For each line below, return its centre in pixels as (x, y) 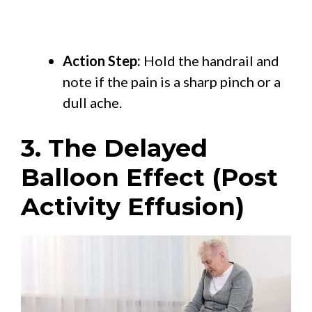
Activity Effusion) (133, 206)
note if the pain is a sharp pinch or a (172, 81)
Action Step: (102, 60)
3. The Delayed (114, 148)
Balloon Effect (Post (149, 177)
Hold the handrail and (210, 60)
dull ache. (92, 102)
